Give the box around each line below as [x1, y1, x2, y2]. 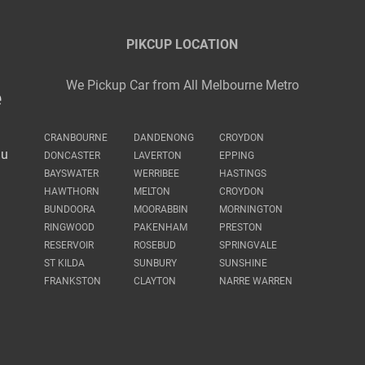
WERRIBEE [134, 168, 180, 180]
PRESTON [219, 222, 263, 234]
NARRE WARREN [219, 275, 293, 288]
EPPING [219, 150, 255, 162]
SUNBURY [134, 257, 178, 270]
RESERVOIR [44, 240, 95, 252]
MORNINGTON [219, 204, 284, 216]
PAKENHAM [134, 222, 188, 234]
